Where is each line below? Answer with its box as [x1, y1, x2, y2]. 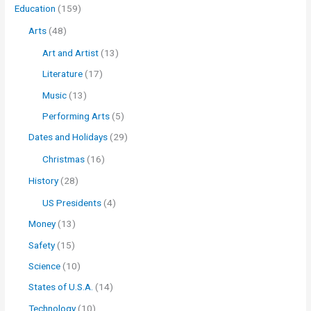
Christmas [42, 153, 85, 165]
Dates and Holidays [28, 131, 108, 143]
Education [15, 2, 56, 14]
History [28, 174, 59, 186]
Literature [42, 68, 83, 80]
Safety [28, 239, 56, 251]
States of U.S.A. [28, 281, 94, 293]
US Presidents [42, 196, 102, 208]
